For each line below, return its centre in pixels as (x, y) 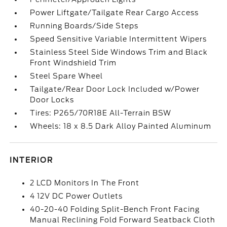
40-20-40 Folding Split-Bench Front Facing (115, 209)
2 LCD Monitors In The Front (85, 183)
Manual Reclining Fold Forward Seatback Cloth (123, 220)
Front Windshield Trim (73, 63)
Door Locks (52, 100)
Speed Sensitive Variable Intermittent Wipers (119, 39)
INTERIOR (32, 160)
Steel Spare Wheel (67, 76)
